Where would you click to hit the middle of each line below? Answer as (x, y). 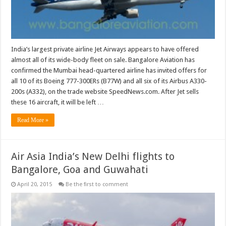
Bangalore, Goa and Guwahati (80, 169)
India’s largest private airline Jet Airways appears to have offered (105, 49)
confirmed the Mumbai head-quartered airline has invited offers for (109, 70)
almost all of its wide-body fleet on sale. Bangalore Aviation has (103, 60)
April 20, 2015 (35, 184)
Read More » (33, 120)
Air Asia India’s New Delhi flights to (93, 156)
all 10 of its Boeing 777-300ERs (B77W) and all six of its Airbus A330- (109, 81)
